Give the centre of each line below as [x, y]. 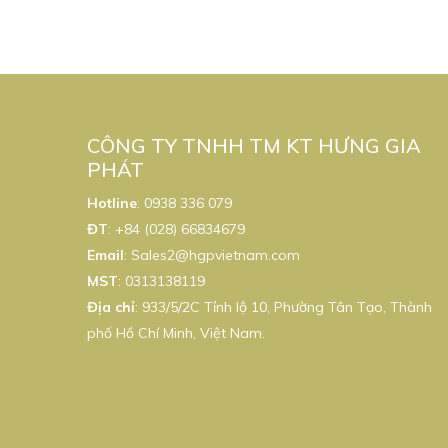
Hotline [112, 203]
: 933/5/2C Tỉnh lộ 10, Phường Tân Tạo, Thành [283, 307]
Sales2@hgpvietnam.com [215, 255]
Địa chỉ [111, 307]
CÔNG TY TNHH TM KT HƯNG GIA [254, 146]
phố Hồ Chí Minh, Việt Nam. [176, 333]
